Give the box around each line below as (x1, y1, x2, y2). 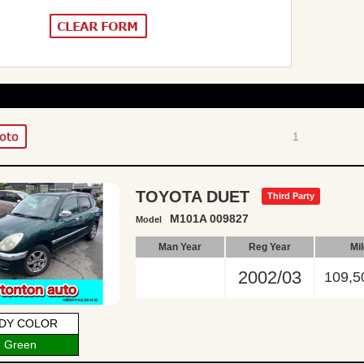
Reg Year (249, 241, 291, 253)
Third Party (267, 191, 314, 201)
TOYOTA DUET (136, 187, 249, 206)
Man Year (158, 241, 201, 253)
